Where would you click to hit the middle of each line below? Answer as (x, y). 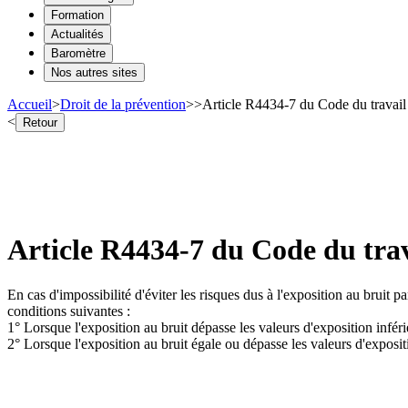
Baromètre (78, 53)
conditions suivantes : (69, 311)
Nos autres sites (94, 72)
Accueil (30, 104)
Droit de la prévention (123, 104)
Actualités (77, 34)
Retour (40, 122)
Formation (77, 15)
